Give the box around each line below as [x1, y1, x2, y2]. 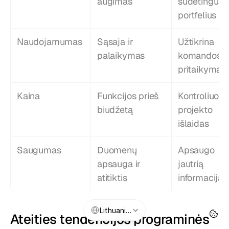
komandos [178, 50, 221, 62]
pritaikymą [178, 63, 222, 76]
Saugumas [17, 144, 61, 156]
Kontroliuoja [178, 90, 226, 102]
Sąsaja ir [97, 36, 133, 48]
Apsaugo [178, 144, 215, 156]
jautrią [178, 158, 203, 170]
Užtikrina [178, 36, 214, 48]
